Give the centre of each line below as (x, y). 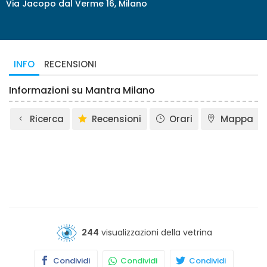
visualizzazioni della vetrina (156, 232)
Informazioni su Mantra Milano (82, 90)
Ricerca (47, 119)
